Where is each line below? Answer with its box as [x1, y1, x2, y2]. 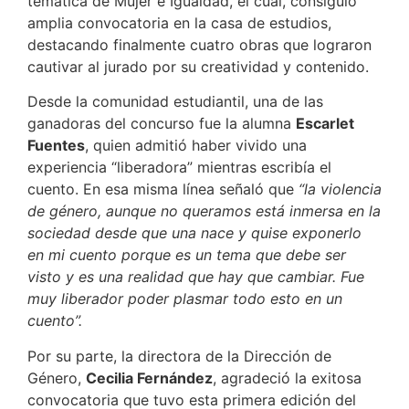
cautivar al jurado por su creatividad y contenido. [27, 58, 369, 77]
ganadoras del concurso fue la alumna [27, 114, 296, 133]
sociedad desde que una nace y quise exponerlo [27, 224, 362, 243]
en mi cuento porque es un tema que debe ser [27, 246, 346, 265]
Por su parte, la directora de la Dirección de [27, 346, 331, 365]
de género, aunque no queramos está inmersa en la [27, 202, 381, 221]
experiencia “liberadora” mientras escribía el [27, 158, 331, 177]
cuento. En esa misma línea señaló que [27, 180, 299, 199]
